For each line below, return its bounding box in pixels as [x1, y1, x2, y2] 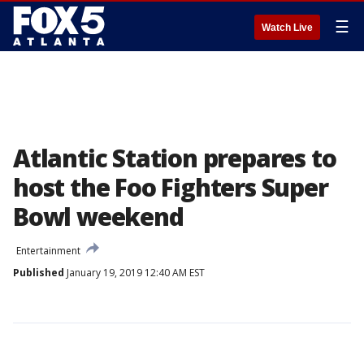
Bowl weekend [13, 200, 184, 233]
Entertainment [16, 244, 80, 258]
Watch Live [262, 22, 313, 33]
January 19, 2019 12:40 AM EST [64, 266, 205, 279]
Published [13, 266, 64, 279]
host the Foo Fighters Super [13, 171, 328, 204]
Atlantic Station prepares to [13, 141, 336, 175]
